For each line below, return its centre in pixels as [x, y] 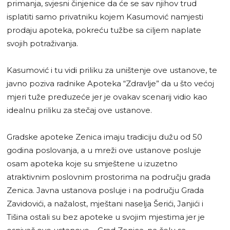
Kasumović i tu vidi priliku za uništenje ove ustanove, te [112, 70]
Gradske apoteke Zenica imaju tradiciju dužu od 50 [104, 137]
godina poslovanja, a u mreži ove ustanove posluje [104, 150]
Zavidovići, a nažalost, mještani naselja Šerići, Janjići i [105, 203]
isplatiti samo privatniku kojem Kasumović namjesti [105, 16]
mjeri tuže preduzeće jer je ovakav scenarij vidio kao [107, 97]
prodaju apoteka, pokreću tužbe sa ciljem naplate [104, 30]
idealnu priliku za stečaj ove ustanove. [79, 110]
